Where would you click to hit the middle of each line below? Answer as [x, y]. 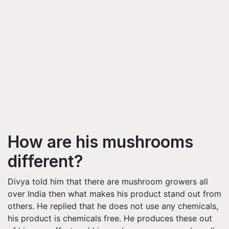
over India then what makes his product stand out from [114, 193]
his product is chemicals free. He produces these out [110, 218]
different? [45, 161]
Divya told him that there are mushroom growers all [108, 181]
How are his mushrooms [100, 142]
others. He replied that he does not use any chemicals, [113, 206]
